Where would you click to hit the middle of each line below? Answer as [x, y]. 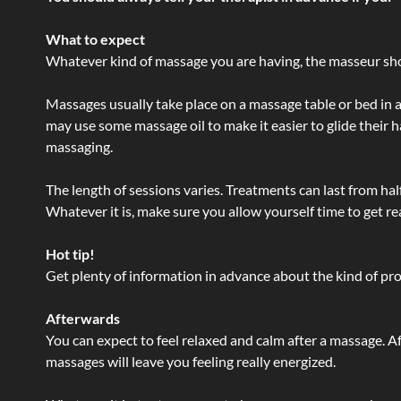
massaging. [79, 146]
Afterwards [83, 318]
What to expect [95, 39]
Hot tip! [70, 254]
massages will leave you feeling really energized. [191, 361]
